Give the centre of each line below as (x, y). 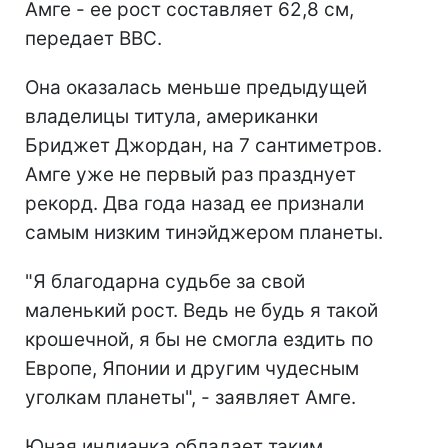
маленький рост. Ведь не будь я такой (201, 310)
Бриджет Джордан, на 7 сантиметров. (203, 145)
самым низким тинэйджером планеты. (204, 232)
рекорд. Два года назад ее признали (194, 203)
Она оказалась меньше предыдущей (196, 87)
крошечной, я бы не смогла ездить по (199, 339)
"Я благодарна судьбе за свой (165, 281)
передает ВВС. (93, 38)
